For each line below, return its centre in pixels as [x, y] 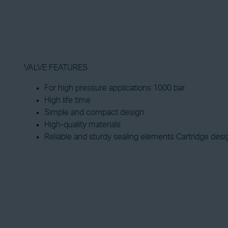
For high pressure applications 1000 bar [115, 88]
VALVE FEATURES [56, 68]
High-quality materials [82, 125]
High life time [67, 100]
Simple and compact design [94, 112]
